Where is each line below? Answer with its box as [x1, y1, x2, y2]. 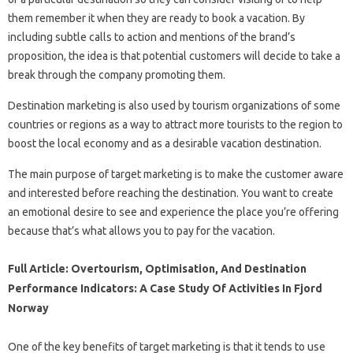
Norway [8, 301, 49, 314]
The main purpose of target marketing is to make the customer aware [8, 167, 344, 180]
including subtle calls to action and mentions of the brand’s [8, 30, 295, 43]
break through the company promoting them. [8, 68, 225, 81]
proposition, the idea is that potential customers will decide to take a [8, 49, 340, 62]
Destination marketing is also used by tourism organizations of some [8, 98, 340, 112]
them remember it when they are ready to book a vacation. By [8, 11, 305, 24]
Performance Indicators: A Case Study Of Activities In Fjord [8, 281, 322, 295]
